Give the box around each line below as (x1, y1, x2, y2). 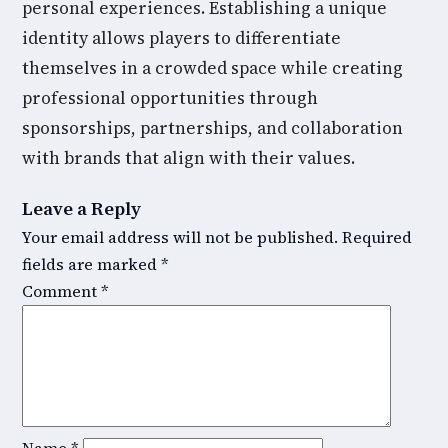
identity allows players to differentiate (22, 26, 341, 50)
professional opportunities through (22, 86, 318, 110)
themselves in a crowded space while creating (22, 56, 403, 80)
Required (342, 226, 412, 248)
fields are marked (22, 253, 161, 275)
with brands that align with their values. (22, 146, 355, 170)
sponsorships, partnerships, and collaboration (22, 116, 403, 140)
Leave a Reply (22, 196, 141, 221)
